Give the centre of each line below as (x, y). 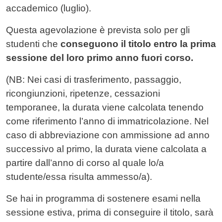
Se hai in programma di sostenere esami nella (103, 199)
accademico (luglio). (49, 8)
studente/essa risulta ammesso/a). (79, 177)
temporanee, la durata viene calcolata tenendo (105, 108)
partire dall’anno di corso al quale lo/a (85, 163)
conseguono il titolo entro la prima (138, 44)
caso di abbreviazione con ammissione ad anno (108, 135)
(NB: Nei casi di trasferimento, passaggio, (94, 80)
